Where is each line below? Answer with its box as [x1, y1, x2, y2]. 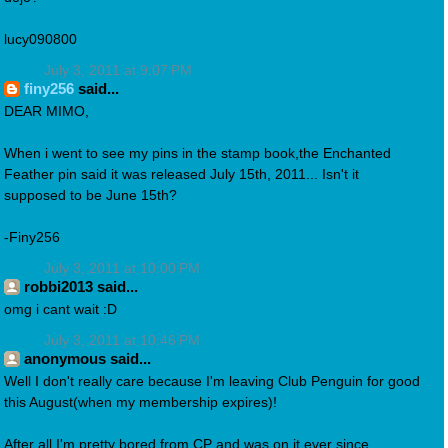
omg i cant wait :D [4, 301, 117, 317]
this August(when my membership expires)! [4, 394, 277, 410]
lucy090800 [4, 31, 77, 47]
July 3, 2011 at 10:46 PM [44, 333, 200, 349]
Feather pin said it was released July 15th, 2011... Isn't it [4, 166, 359, 182]
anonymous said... [24, 350, 151, 368]
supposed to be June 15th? [4, 187, 177, 203]
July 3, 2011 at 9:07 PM [44, 63, 192, 79]
